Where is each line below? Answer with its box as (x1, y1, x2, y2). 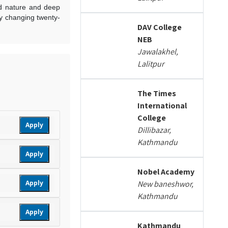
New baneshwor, (137, 179, 194, 189)
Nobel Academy (137, 166, 195, 177)
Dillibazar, (137, 125, 172, 135)
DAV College (137, 22, 182, 33)
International (137, 100, 187, 111)
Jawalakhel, (137, 46, 179, 57)
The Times (137, 88, 177, 99)
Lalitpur (137, 59, 164, 69)
